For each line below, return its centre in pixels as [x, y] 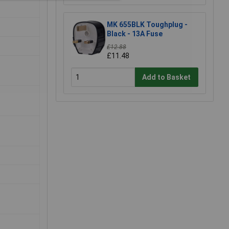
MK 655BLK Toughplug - [147, 25]
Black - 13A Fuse [135, 34]
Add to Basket [167, 77]
